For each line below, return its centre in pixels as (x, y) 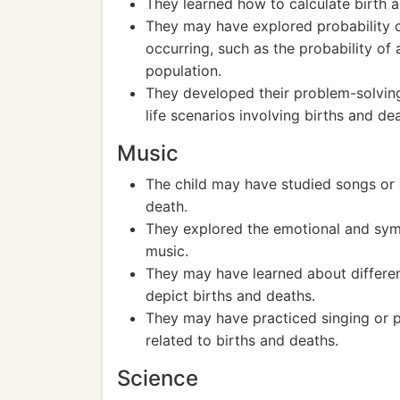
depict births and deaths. (230, 296)
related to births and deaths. (242, 340)
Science (158, 378)
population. (183, 71)
